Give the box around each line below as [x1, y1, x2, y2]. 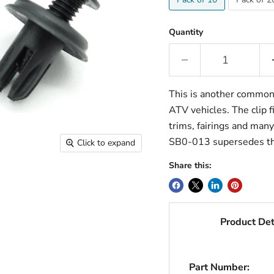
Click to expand [77, 137, 136, 149]
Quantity [168, 26, 203, 38]
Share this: [168, 160, 211, 171]
